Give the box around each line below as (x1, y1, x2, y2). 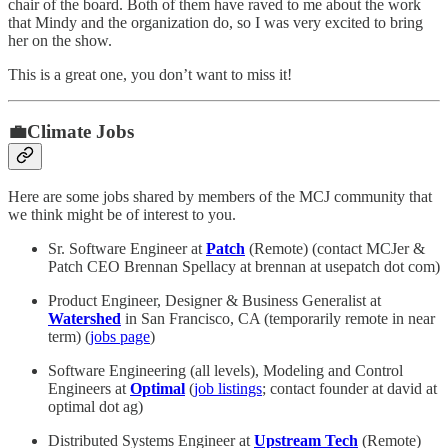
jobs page (90, 328, 150, 346)
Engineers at (48, 380, 130, 398)
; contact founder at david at (262, 380, 437, 398)
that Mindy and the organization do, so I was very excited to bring (8, 13, 423, 31)
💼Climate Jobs (8, 120, 134, 142)
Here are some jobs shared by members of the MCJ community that (8, 188, 432, 206)
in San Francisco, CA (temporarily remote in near (125, 310, 435, 328)
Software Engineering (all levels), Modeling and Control (48, 362, 403, 380)
